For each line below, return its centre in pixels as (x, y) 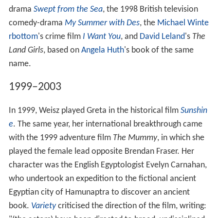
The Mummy (135, 138)
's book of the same (159, 50)
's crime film (60, 36)
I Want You (101, 36)
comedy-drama (36, 23)
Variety (43, 206)
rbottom (23, 36)
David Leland (162, 36)
